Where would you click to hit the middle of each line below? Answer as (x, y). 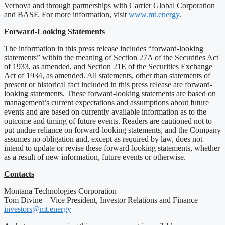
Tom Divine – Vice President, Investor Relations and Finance (101, 200)
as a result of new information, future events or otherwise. (95, 157)
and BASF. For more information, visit (66, 14)
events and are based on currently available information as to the (105, 111)
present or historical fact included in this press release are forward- (108, 84)
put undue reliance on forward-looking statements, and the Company (113, 130)
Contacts (19, 174)
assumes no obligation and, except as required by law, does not (103, 139)
